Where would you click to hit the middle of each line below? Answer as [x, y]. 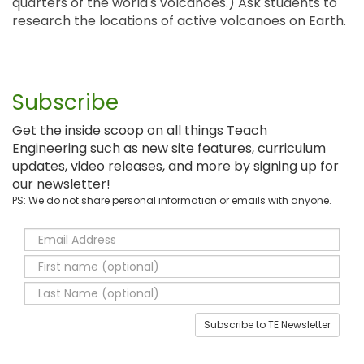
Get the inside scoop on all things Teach [140, 131]
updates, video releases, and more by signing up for [175, 167]
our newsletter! [61, 184]
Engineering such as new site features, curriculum [169, 149]
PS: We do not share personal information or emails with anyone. [172, 201]
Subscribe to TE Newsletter [267, 325]
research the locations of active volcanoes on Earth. [179, 21]
